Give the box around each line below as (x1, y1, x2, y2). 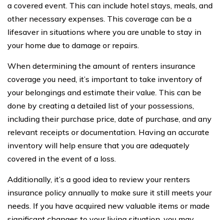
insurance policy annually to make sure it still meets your (7, 188, 212, 197)
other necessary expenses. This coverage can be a (7, 14, 192, 24)
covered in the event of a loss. (7, 154, 116, 164)
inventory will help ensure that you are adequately (7, 140, 190, 150)
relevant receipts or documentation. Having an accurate (7, 127, 209, 137)
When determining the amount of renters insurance (7, 61, 195, 71)
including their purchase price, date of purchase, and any (7, 114, 212, 124)
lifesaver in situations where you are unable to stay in (7, 27, 201, 37)
